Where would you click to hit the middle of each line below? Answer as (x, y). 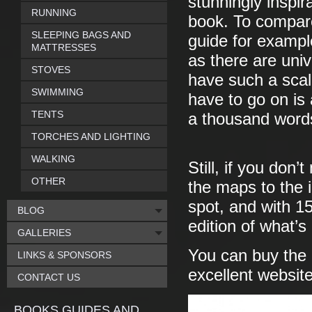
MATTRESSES (64, 47)
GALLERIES (44, 233)
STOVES (51, 70)
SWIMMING (57, 92)
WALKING (53, 159)
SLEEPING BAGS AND (81, 35)
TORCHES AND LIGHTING (91, 136)
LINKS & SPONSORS (64, 255)
